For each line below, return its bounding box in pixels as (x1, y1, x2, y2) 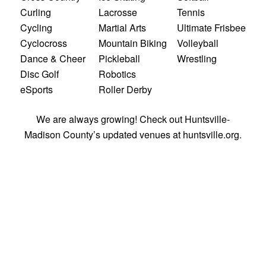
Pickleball (98, 52, 140, 66)
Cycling (20, 21, 52, 35)
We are (36, 112, 66, 126)
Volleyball (177, 36, 219, 50)
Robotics (98, 67, 136, 81)
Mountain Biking (98, 36, 167, 50)
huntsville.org (182, 128, 239, 142)
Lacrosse (98, 5, 137, 20)
